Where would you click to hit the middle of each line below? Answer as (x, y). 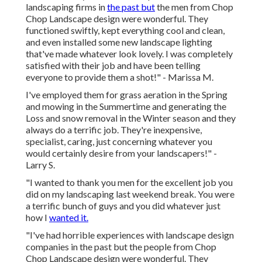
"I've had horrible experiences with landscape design (130, 235)
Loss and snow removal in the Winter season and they (131, 118)
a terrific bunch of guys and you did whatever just (123, 206)
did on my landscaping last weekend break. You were (130, 194)
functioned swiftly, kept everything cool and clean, (125, 30)
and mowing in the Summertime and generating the (126, 106)
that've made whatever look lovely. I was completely (129, 54)
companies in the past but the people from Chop (121, 247)
